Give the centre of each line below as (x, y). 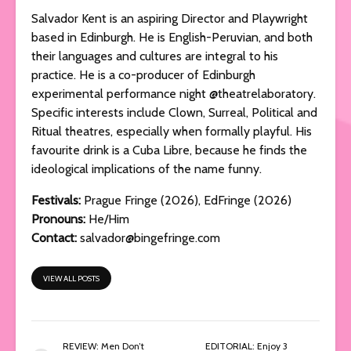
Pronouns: (60, 219)
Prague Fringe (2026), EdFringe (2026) (186, 200)
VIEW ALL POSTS (71, 278)
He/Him (109, 219)
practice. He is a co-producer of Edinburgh (143, 74)
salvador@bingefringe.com (150, 237)
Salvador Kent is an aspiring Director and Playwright (170, 18)
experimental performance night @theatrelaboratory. (174, 93)
